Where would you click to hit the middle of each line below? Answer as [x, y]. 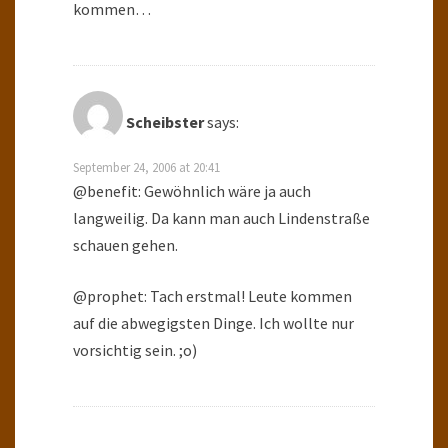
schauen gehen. [125, 245]
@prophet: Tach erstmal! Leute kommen [212, 296]
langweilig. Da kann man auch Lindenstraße [221, 218]
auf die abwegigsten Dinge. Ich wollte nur [213, 323]
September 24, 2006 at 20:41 [146, 167]
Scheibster [165, 122]
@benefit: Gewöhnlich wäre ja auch [192, 191]
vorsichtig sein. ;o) [135, 350]
